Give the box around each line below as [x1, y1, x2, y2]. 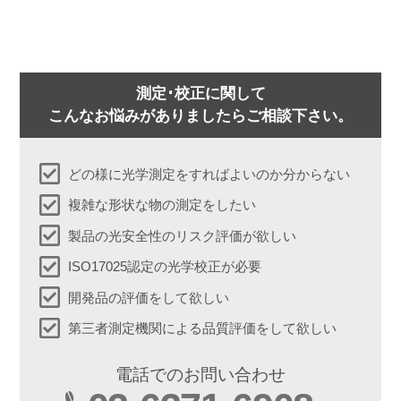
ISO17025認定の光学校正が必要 [68, 259, 262, 275]
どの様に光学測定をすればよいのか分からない [68, 166, 351, 182]
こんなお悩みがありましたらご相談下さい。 [48, 107, 353, 125]
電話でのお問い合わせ [115, 364, 286, 385]
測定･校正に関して [135, 84, 266, 103]
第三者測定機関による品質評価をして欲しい [68, 320, 337, 337]
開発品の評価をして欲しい [68, 289, 230, 305]
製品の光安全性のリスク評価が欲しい [68, 227, 297, 243]
